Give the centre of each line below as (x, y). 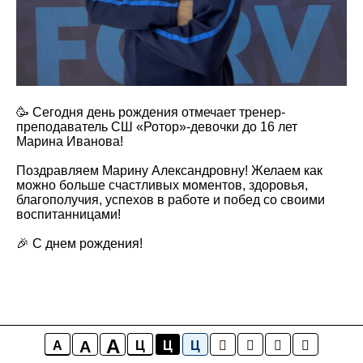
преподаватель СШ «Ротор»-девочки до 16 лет (157, 127)
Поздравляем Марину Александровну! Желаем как (169, 171)
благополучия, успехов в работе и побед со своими (171, 200)
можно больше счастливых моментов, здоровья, (162, 185)
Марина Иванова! (70, 141)
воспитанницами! (68, 214)
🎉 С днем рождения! (79, 243)
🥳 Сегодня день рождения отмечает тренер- (151, 112)
